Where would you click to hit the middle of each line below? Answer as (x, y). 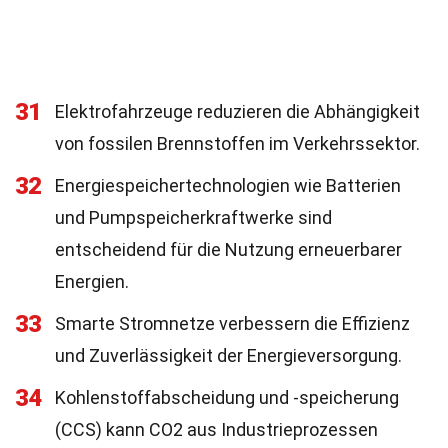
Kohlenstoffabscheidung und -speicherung (227, 397)
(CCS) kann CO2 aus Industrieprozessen (216, 429)
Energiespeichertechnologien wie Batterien (228, 185)
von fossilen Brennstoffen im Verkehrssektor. (237, 143)
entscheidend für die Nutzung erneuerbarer (228, 249)
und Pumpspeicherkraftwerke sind (193, 217)
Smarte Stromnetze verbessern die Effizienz (232, 323)
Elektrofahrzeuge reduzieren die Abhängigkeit (237, 111)
